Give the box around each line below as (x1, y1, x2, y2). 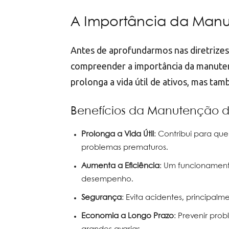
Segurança (81, 194, 122, 202)
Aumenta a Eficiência (81, 163, 159, 170)
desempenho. (81, 176, 133, 184)
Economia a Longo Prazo (81, 213, 174, 220)
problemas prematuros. (81, 144, 168, 152)
